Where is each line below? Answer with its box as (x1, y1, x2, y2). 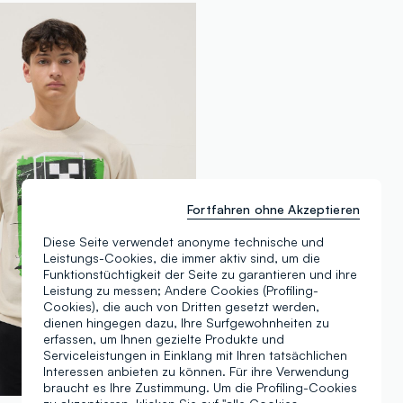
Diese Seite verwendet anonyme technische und (43, 233, 324, 249)
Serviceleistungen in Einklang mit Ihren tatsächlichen (43, 346, 347, 363)
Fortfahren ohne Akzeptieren (187, 201, 360, 217)
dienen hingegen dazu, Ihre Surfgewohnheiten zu (43, 314, 329, 330)
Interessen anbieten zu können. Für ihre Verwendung (43, 363, 349, 379)
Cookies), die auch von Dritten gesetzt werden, (43, 298, 319, 314)
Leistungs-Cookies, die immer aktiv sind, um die (43, 249, 320, 265)
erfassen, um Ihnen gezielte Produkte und (43, 330, 284, 346)
